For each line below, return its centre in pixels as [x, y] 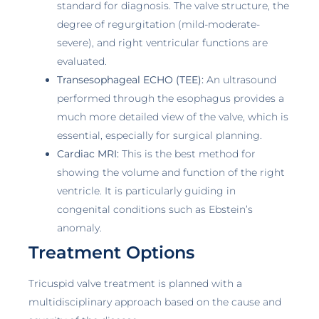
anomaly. [79, 228]
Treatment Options [111, 253]
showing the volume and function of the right [171, 173]
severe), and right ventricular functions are [162, 43]
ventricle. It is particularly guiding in [146, 191]
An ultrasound [240, 80]
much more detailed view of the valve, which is [173, 117]
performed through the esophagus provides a [171, 99]
